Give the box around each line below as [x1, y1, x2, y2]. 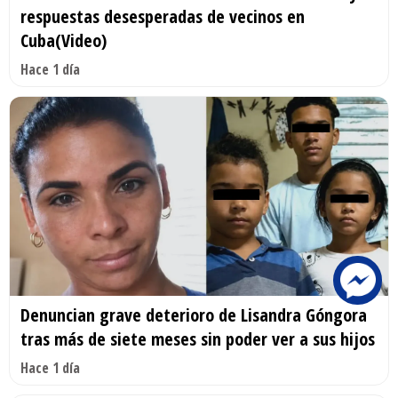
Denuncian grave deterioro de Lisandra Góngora [20, 303, 367, 327]
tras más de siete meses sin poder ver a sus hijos [20, 327, 375, 351]
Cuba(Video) [20, 28, 107, 53]
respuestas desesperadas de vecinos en [20, 4, 305, 29]
